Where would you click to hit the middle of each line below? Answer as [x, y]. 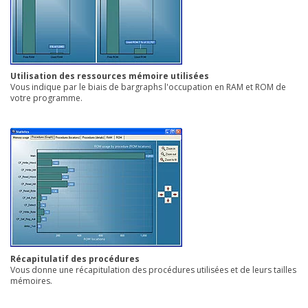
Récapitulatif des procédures [75, 259]
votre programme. [47, 98]
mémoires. [32, 281]
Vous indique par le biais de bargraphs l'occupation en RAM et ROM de [148, 87]
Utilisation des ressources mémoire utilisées [110, 76]
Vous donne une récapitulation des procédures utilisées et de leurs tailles [153, 270]
